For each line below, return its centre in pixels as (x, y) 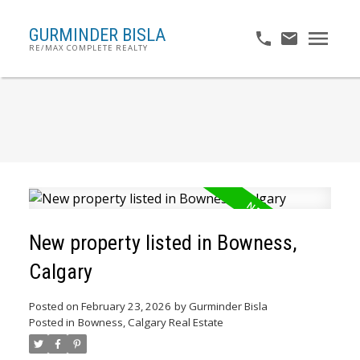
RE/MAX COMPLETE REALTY (88, 48)
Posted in (51, 322)
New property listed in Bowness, (162, 242)
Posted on (55, 306)
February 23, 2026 (126, 306)
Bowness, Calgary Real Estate (150, 322)
